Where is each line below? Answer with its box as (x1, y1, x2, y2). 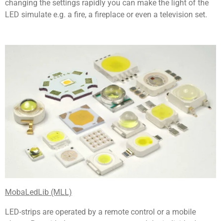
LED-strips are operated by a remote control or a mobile (5, 207, 196, 217)
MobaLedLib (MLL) (5, 187, 72, 197)
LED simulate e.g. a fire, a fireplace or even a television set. (5, 9, 207, 19)
